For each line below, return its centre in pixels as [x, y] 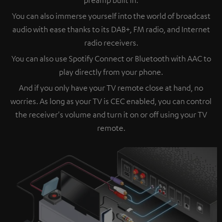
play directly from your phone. [111, 72]
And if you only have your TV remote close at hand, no [111, 87]
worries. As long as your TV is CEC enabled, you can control [111, 101]
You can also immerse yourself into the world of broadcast [111, 16]
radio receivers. [111, 42]
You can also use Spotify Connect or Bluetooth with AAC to [111, 58]
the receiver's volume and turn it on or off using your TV [111, 114]
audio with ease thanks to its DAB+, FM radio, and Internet [111, 29]
